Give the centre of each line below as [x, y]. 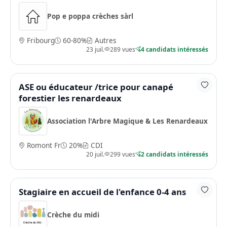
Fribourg [40, 40]
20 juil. [95, 154]
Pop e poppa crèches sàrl [90, 16]
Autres [105, 40]
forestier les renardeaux [70, 98]
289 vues [123, 49]
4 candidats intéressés [175, 49]
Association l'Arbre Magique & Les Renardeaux [127, 121]
